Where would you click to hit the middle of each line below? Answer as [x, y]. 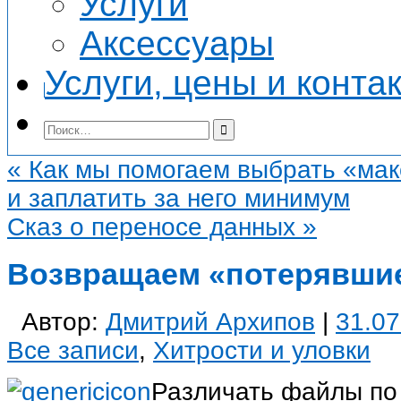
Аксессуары [177, 43]
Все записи [73, 350]
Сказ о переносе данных [155, 227]
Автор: [64, 321]
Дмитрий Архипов [210, 321]
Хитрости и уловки [262, 350]
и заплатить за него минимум [179, 198]
